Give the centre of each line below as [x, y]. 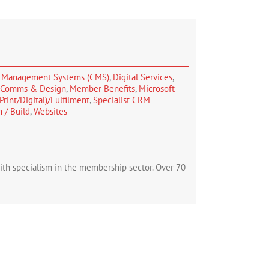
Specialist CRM [122, 100]
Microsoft [157, 89]
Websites [50, 111]
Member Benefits [102, 89]
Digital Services [143, 77]
